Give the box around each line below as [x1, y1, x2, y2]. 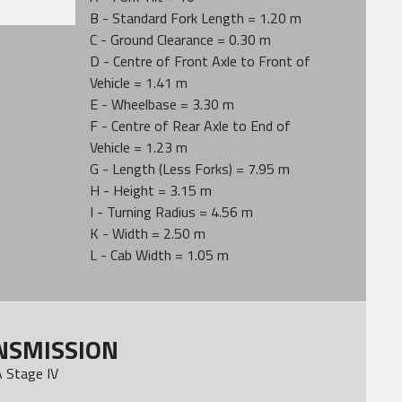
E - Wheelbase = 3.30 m [90, 93, 235, 115]
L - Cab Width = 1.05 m [90, 244, 230, 266]
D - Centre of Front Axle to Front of [90, 50, 311, 72]
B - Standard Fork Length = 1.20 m [90, 7, 302, 29]
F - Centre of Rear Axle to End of [90, 115, 292, 136]
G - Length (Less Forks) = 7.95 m [90, 158, 291, 179]
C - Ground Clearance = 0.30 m [90, 29, 272, 50]
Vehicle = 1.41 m [90, 72, 188, 93]
